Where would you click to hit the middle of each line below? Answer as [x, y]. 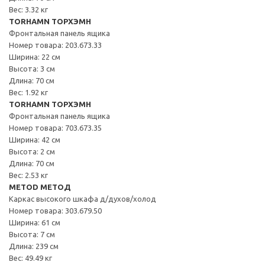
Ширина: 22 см [35, 56]
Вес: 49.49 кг [30, 258]
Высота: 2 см [32, 151]
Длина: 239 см [34, 246]
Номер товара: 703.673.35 [55, 127]
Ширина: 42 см [35, 139]
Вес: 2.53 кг [28, 175]
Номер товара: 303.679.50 [55, 210]
